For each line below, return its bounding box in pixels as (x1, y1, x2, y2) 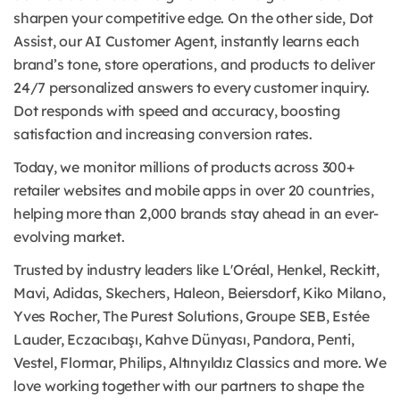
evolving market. (13, 228, 125, 246)
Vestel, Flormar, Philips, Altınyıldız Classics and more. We (13, 354, 387, 372)
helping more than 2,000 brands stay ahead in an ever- (13, 204, 379, 223)
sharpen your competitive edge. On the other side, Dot (13, 9, 374, 28)
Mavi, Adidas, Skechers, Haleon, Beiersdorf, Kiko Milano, (13, 284, 386, 303)
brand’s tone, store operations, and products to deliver (13, 55, 375, 74)
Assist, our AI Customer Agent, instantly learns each (13, 32, 360, 51)
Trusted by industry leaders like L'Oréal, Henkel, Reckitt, (13, 261, 379, 279)
